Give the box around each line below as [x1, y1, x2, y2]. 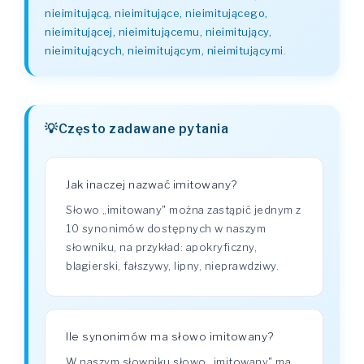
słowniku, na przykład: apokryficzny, [66, 240, 257, 253]
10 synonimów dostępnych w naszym [66, 222, 266, 235]
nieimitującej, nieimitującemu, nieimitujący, [45, 25, 271, 38]
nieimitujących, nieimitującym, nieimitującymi [45, 44, 284, 57]
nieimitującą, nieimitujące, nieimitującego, [45, 6, 268, 19]
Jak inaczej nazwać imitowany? [66, 178, 237, 191]
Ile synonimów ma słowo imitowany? [66, 330, 274, 343]
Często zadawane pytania [58, 121, 228, 136]
